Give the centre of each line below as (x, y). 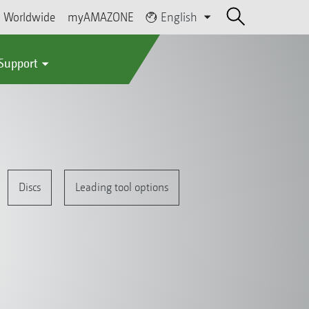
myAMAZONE (101, 17)
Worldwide (30, 17)
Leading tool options (121, 187)
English (179, 17)
